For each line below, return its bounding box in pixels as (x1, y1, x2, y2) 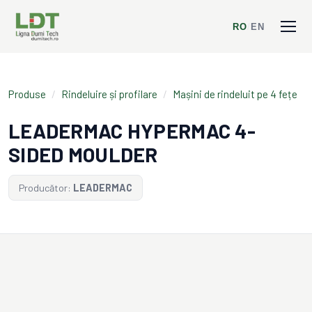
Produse (8, 88, 46, 100)
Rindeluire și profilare (61, 88, 157, 100)
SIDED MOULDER (8, 142, 158, 166)
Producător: (19, 182, 71, 194)
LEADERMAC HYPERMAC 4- (8, 118, 256, 143)
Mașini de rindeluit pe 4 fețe (173, 88, 297, 100)
